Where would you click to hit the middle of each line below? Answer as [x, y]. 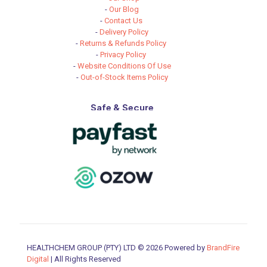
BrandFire [223, 248]
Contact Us [123, 21]
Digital [38, 259]
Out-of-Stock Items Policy [124, 77]
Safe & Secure [122, 107]
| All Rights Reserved [85, 259]
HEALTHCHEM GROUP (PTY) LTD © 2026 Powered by [117, 248]
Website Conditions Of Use [124, 66]
